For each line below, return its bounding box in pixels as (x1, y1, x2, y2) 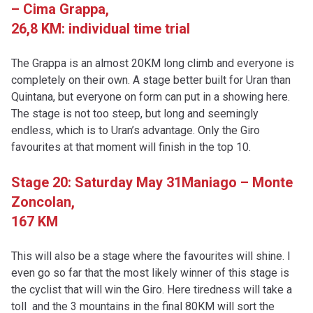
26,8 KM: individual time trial (11, 20, 190, 37)
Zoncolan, (11, 194, 75, 210)
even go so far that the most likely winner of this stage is (11, 266, 289, 279)
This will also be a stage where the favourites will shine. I (11, 249, 293, 263)
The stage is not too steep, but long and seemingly (11, 107, 259, 120)
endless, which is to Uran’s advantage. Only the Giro (11, 124, 260, 137)
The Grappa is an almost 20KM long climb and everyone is (11, 57, 294, 70)
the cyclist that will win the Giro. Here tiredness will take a (11, 283, 292, 296)
